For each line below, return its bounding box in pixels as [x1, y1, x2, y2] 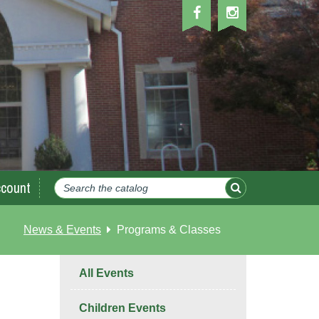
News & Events [23, 224, 101, 236]
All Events [78, 267, 134, 279]
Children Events [78, 302, 166, 314]
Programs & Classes [117, 224, 221, 236]
